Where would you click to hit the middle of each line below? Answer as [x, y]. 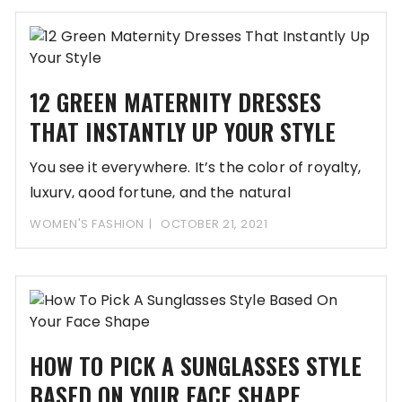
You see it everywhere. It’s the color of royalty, [196, 168]
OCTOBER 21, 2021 [214, 224]
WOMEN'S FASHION [87, 224]
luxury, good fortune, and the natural [160, 193]
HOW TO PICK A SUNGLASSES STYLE [196, 366]
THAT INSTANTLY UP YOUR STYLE [183, 132]
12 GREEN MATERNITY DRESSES [176, 102]
